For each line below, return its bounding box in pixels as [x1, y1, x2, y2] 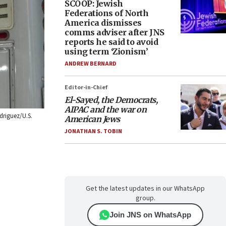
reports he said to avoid [65, 37, 158, 47]
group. [135, 193, 155, 203]
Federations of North [65, 8, 148, 18]
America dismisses [65, 18, 142, 28]
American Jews [65, 114, 120, 124]
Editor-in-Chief [65, 83, 107, 92]
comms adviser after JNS [65, 27, 164, 37]
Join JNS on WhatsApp [109, 210, 191, 219]
